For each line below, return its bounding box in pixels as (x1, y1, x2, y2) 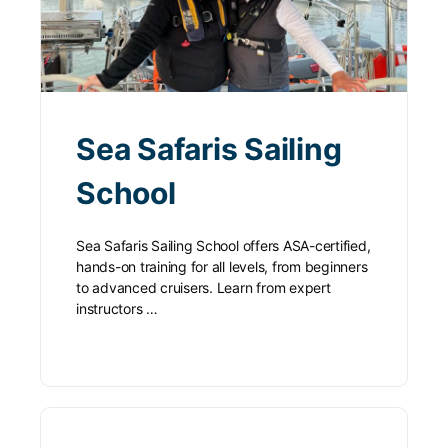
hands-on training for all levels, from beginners (76, 258, 368, 276)
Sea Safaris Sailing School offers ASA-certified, (76, 237, 371, 255)
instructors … (76, 300, 158, 318)
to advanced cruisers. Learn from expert (76, 279, 331, 297)
